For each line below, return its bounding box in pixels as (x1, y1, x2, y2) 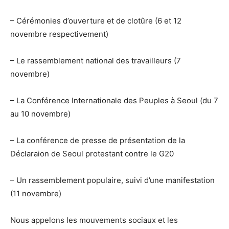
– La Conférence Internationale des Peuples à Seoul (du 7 (10, 96, 218, 106)
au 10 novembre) (10, 109, 71, 119)
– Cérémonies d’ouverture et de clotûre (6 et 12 (10, 16, 181, 26)
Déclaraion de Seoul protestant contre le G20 (10, 149, 174, 159)
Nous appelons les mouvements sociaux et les (10, 215, 178, 225)
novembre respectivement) (10, 29, 108, 39)
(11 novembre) (10, 189, 61, 199)
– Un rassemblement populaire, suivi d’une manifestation (10, 175, 215, 186)
